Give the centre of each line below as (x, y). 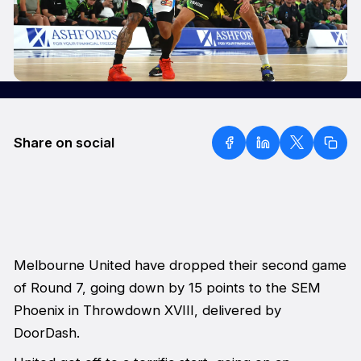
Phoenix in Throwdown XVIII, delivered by (147, 311)
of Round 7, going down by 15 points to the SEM (167, 288)
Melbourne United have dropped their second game (180, 266)
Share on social (64, 142)
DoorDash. (46, 333)
